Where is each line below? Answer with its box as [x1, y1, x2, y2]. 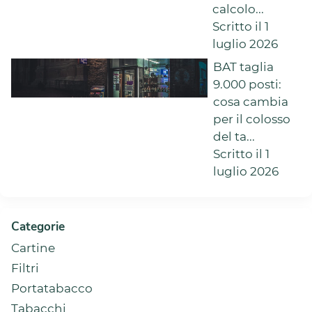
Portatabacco [11, 281, 93, 295]
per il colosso [213, 111, 291, 126]
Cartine [11, 240, 55, 255]
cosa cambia [213, 94, 289, 109]
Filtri [11, 260, 39, 275]
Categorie [11, 218, 65, 235]
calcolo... [212, 1, 265, 16]
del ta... [213, 129, 256, 143]
